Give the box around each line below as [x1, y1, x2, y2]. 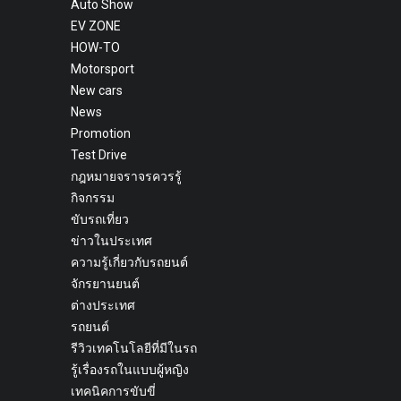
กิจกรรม [71, 191, 115, 206]
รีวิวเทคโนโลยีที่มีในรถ [71, 341, 197, 356]
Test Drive [71, 148, 127, 163]
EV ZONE [71, 19, 121, 34]
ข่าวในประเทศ [71, 234, 152, 249]
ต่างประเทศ [71, 298, 135, 313]
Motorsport [71, 62, 134, 77]
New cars [71, 83, 123, 98]
